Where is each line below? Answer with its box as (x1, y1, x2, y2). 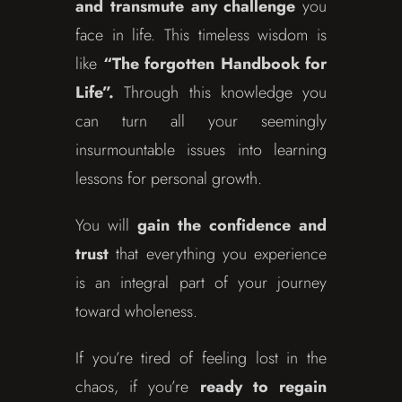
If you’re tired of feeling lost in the (75, 346, 327, 371)
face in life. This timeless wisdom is (75, 23, 327, 48)
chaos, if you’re (75, 375, 200, 399)
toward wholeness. (75, 300, 197, 324)
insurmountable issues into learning (75, 138, 327, 162)
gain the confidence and (137, 214, 327, 238)
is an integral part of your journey (75, 271, 327, 295)
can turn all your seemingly (75, 109, 327, 134)
